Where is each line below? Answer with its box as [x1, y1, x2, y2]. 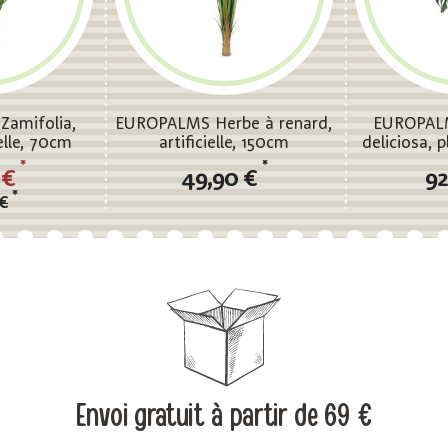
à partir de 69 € [211, 395, 373, 438]
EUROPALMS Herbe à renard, [115, 116, 333, 134]
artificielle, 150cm [158, 135, 289, 153]
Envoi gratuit [75, 395, 212, 438]
